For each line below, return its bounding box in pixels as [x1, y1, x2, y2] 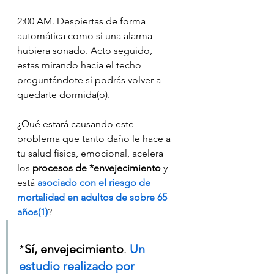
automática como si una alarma [17, 29, 155, 42]
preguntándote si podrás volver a [17, 73, 163, 86]
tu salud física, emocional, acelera [17, 147, 166, 159]
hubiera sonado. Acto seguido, [17, 44, 155, 56]
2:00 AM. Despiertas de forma [17, 15, 148, 27]
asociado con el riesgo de [37, 176, 153, 188]
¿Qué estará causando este [17, 117, 136, 130]
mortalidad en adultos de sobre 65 [17, 191, 169, 203]
